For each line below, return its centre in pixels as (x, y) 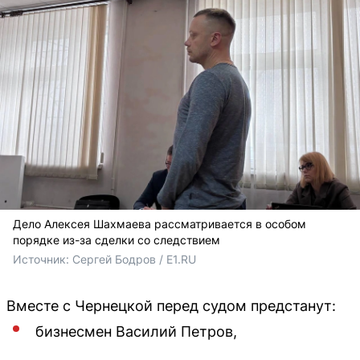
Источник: (43, 259)
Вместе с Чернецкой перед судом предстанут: (171, 305)
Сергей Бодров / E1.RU (134, 259)
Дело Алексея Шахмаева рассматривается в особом (160, 223)
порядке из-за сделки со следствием (117, 239)
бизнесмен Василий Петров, (136, 331)
